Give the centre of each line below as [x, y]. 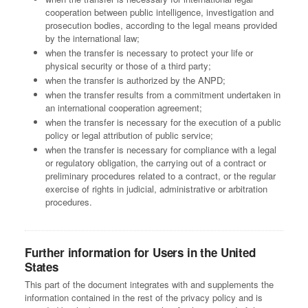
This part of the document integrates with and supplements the [149, 285]
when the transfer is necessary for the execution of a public [163, 122]
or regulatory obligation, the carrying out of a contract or [156, 163]
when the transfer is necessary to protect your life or [149, 53]
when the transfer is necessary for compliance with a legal [161, 150]
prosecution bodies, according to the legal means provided [161, 25]
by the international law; [92, 38]
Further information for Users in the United [140, 253]
